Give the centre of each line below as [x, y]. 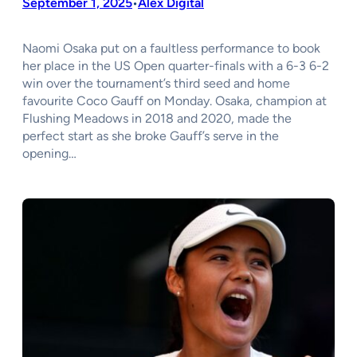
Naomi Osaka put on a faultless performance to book [171, 49]
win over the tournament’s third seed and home [156, 84]
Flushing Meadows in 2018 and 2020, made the [157, 119]
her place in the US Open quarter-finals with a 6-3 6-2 [176, 66]
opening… [49, 154]
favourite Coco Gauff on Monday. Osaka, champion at [175, 101]
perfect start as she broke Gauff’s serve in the [151, 136]
